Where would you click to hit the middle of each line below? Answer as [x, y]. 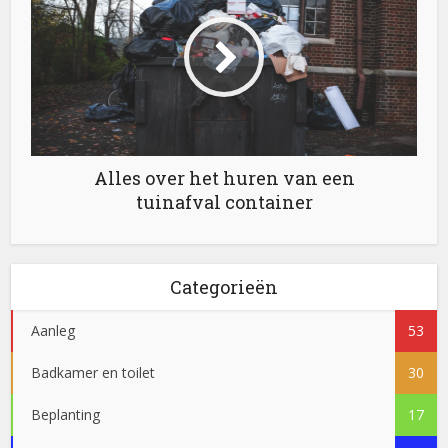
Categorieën [224, 287]
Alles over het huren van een [224, 178]
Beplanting [66, 415]
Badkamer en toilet [93, 373]
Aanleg [53, 331]
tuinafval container [224, 202]
